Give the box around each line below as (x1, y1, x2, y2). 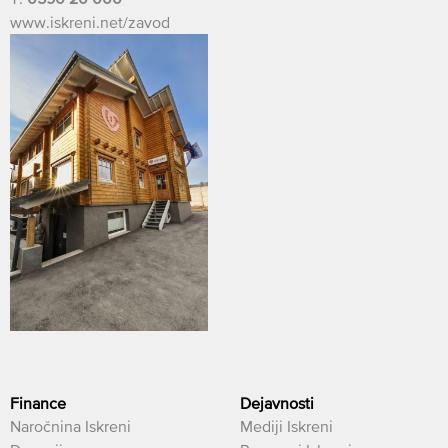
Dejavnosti (240, 394, 314, 413)
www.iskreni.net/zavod (10, 12, 170, 31)
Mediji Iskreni (240, 417, 333, 436)
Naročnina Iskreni (10, 417, 131, 436)
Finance (10, 394, 66, 413)
